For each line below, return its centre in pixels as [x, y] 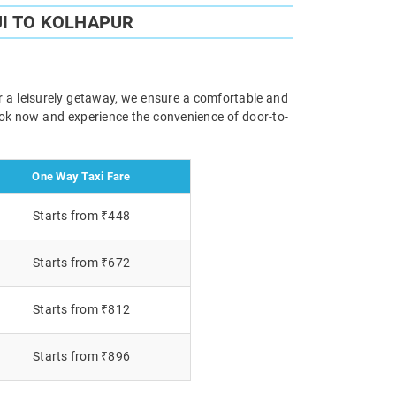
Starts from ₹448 [81, 215]
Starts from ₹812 [81, 309]
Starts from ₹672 [81, 262]
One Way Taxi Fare [81, 176]
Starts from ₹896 [81, 356]
